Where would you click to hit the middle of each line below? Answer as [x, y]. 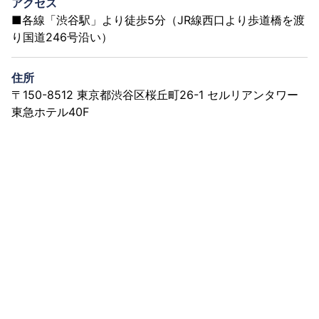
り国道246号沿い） [62, 37]
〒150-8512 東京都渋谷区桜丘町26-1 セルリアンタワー [155, 94]
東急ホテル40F [50, 111]
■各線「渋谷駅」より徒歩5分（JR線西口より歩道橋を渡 [158, 20]
